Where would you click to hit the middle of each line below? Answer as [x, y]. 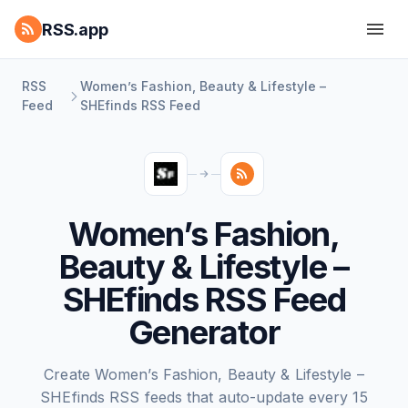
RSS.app [75, 29]
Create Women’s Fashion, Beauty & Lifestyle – [204, 374]
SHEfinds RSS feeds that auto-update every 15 [204, 397]
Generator [204, 332]
